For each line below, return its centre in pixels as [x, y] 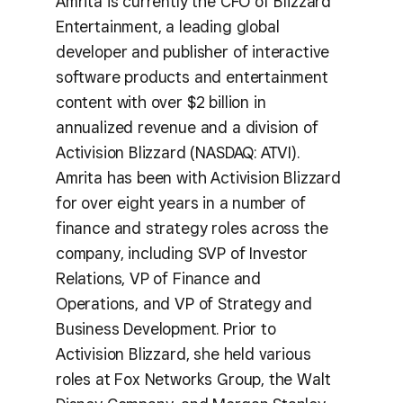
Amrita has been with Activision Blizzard [198, 178]
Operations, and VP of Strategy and [184, 304]
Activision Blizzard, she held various [184, 354]
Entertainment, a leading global [168, 27]
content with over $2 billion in [161, 102]
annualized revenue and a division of [187, 127]
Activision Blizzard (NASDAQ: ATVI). [178, 152]
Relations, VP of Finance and [158, 278]
